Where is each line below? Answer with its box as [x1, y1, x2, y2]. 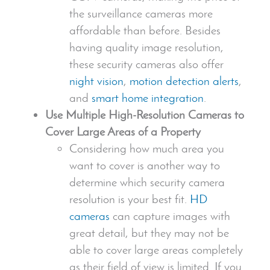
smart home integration [92, 90, 204, 105]
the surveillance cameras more [69, 5, 213, 20]
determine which [69, 174, 150, 189]
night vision [69, 73, 124, 88]
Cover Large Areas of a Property [45, 124, 201, 139]
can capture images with [110, 208, 230, 223]
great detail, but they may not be [69, 225, 229, 240]
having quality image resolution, [69, 39, 224, 54]
